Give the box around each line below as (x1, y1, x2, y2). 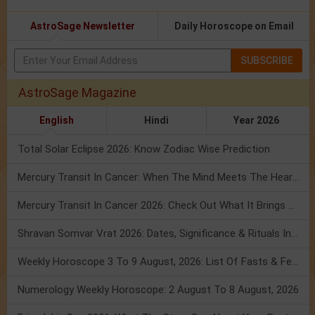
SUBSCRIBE (240, 55, 293, 67)
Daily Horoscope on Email (174, 20, 294, 32)
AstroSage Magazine (18, 85, 136, 101)
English (39, 115, 74, 127)
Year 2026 (233, 115, 280, 127)
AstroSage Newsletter (30, 20, 135, 32)
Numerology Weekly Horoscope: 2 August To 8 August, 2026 (18, 283, 299, 297)
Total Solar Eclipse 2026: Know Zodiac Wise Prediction (18, 143, 270, 156)
